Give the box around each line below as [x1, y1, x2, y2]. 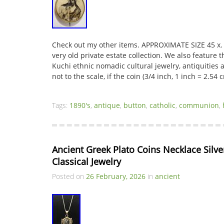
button [123, 100, 146, 110]
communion [179, 100, 219, 110]
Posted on [52, 171, 86, 181]
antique [94, 100, 120, 110]
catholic [149, 100, 175, 110]
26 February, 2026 [86, 171, 145, 181]
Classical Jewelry [52, 155, 121, 167]
